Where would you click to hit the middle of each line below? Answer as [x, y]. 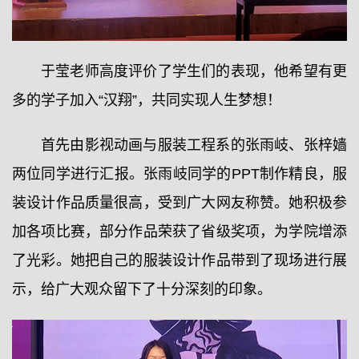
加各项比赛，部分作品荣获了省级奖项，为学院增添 [179, 232]
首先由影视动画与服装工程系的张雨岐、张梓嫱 [194, 145]
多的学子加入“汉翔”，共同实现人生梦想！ [147, 101]
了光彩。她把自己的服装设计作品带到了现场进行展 [179, 261]
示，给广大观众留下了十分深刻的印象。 [142, 290]
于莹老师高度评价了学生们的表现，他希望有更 [194, 72]
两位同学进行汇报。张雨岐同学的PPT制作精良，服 [179, 174]
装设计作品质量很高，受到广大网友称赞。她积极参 [179, 203]
